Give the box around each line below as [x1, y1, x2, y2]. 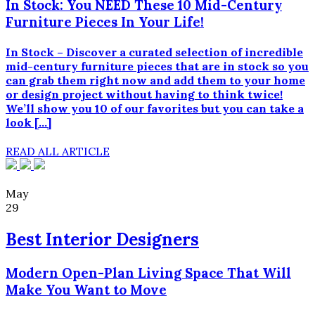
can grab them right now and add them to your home [6, 72, 305, 87]
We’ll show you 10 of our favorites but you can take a [6, 101, 304, 115]
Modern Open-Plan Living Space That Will [6, 264, 291, 281]
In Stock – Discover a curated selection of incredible [6, 44, 303, 59]
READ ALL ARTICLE [6, 144, 110, 159]
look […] [6, 115, 51, 129]
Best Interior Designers [6, 229, 199, 251]
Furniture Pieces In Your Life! [6, 13, 204, 30]
